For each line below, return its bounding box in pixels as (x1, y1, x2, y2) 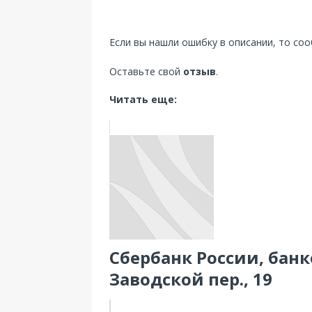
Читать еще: (109, 93, 177, 106)
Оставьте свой (109, 65, 183, 78)
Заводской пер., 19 (109, 267, 272, 290)
